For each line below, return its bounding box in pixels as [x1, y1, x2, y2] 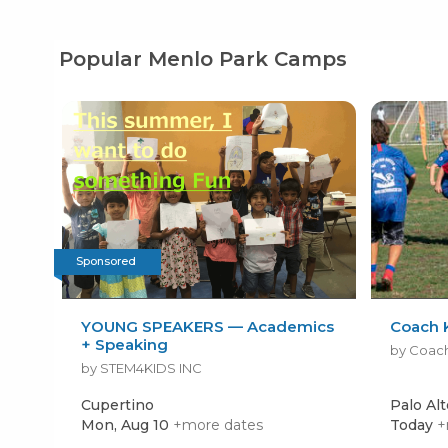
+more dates [172, 415, 263, 434]
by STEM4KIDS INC [80, 359, 202, 376]
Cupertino [80, 395, 154, 414]
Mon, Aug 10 [80, 415, 169, 434]
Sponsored [76, 254, 137, 269]
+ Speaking [80, 334, 168, 354]
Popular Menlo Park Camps [59, 47, 348, 71]
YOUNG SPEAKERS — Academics [80, 316, 334, 336]
